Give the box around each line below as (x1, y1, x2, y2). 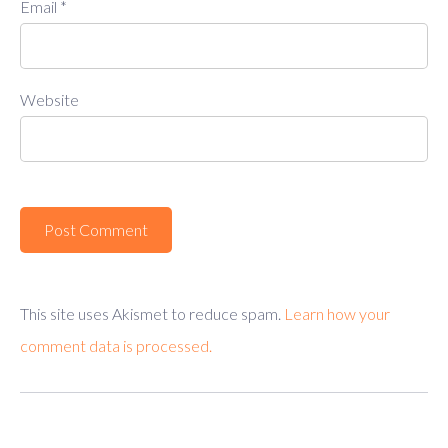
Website (20, 89, 79, 109)
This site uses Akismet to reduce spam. (20, 303, 284, 323)
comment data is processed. (20, 335, 212, 355)
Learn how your (284, 303, 390, 323)
